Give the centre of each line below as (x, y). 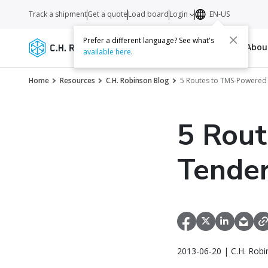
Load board (148, 14)
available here (107, 52)
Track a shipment (58, 14)
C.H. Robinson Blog (138, 80)
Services (133, 47)
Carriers (173, 47)
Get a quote (107, 14)
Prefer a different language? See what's (149, 41)
